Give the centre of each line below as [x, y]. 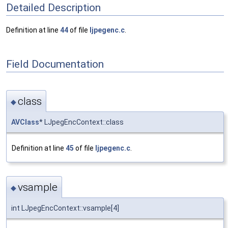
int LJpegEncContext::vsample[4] [65, 208]
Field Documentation [55, 64]
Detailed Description [53, 7]
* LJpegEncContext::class [81, 122]
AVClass [25, 122]
